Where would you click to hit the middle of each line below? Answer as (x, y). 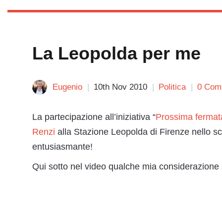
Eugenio (67, 87)
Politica (172, 87)
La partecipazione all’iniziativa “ (94, 117)
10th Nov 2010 (120, 87)
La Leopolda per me (116, 53)
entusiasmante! (62, 147)
